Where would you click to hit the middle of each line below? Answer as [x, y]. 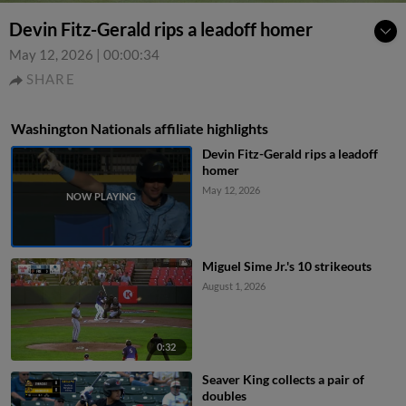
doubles [224, 395]
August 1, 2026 [233, 286]
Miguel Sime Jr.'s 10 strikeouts [286, 266]
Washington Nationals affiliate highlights [140, 128]
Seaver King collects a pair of [283, 379]
